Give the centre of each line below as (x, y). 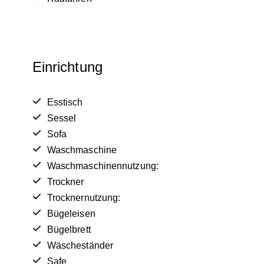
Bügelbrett (69, 229)
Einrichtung (67, 67)
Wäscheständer (80, 245)
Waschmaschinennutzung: (103, 166)
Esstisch (65, 102)
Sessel (62, 118)
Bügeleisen (71, 213)
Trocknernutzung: (84, 197)
